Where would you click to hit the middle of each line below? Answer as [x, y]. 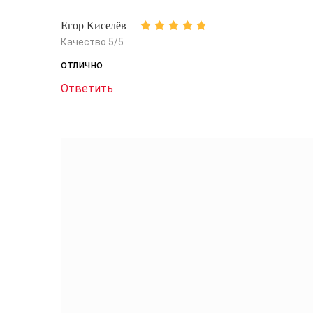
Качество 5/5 [92, 42]
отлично [82, 65]
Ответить [87, 88]
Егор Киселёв [94, 26]
